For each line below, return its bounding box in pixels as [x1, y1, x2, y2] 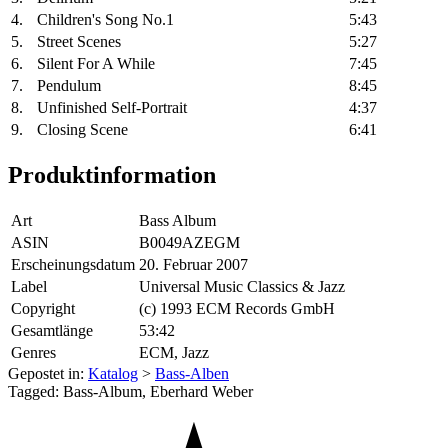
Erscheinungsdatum [11, 256, 135, 274]
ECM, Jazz [139, 344, 209, 362]
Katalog [88, 365, 138, 383]
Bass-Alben [155, 365, 229, 383]
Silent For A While [37, 55, 155, 73]
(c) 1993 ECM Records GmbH [139, 300, 335, 318]
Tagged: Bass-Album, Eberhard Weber [8, 383, 253, 401]
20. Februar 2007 [139, 256, 248, 274]
